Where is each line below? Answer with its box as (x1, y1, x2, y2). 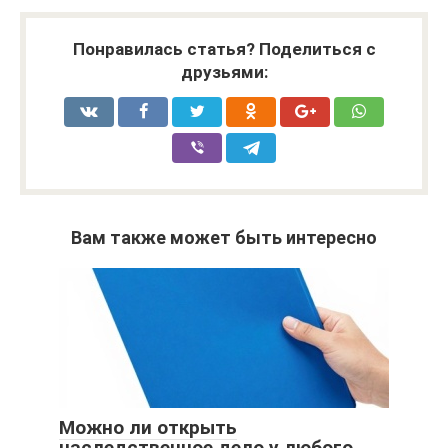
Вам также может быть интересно (71, 226, 377, 248)
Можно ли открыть (59, 415, 237, 439)
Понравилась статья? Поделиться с (72, 38, 376, 59)
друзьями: (180, 61, 268, 82)
